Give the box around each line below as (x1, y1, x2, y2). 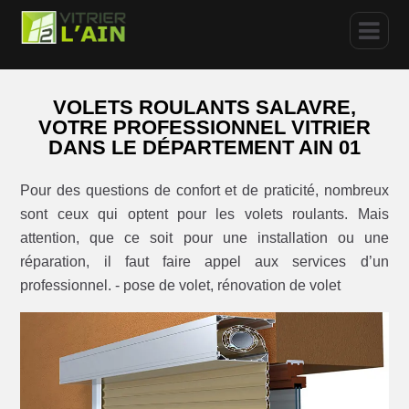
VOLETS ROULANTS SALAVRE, (53, 96, 356, 120)
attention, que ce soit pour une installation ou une (20, 229, 389, 246)
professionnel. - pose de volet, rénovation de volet (20, 277, 341, 293)
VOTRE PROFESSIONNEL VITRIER (38, 116, 371, 140)
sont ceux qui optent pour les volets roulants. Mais (20, 205, 389, 222)
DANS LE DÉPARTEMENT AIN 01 (48, 136, 361, 160)
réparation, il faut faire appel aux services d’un (20, 253, 389, 269)
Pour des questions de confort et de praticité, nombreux (20, 182, 389, 198)
